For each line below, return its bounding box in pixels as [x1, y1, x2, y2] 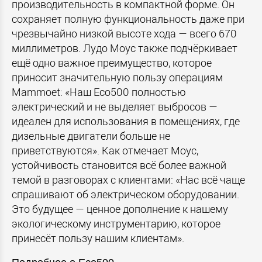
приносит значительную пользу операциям [12, 70, 223, 84]
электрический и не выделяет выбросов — [12, 99, 218, 113]
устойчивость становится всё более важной [12, 158, 226, 172]
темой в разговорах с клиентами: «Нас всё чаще [12, 173, 245, 187]
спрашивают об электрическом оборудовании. [12, 187, 239, 201]
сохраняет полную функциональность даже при [12, 12, 244, 26]
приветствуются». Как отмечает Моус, [12, 143, 198, 157]
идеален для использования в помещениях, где [12, 114, 240, 128]
